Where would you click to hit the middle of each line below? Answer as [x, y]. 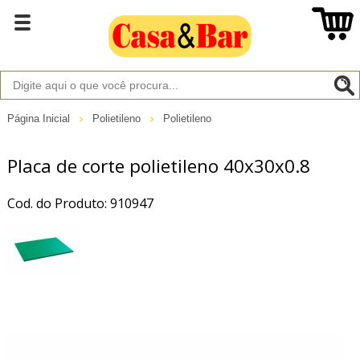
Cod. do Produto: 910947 [80, 203]
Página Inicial [40, 118]
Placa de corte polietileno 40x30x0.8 [158, 166]
